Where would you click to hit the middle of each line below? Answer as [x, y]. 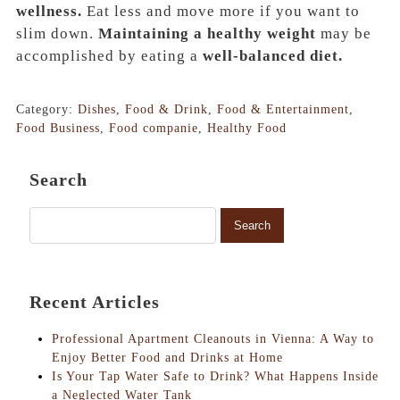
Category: [47, 109]
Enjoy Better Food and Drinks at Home [167, 357]
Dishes [97, 109]
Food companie [154, 128]
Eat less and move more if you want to [221, 11]
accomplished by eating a [109, 55]
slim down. [55, 33]
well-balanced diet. [273, 55]
